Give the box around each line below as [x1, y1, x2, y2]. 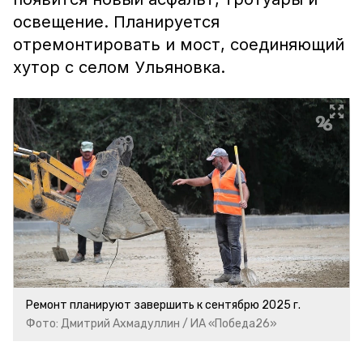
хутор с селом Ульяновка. [13, 58, 225, 77]
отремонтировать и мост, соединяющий [13, 35, 344, 54]
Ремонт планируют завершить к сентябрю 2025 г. [26, 298, 301, 312]
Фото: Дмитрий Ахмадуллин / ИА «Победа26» [26, 317, 277, 331]
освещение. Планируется [13, 12, 220, 32]
